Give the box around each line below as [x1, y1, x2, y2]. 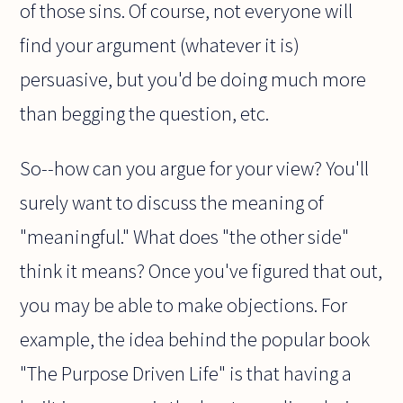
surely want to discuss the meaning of [20, 189, 325, 215]
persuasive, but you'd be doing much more [20, 67, 367, 93]
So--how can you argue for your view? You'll [20, 155, 370, 181]
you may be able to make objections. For [20, 291, 348, 318]
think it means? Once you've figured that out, [20, 257, 383, 283]
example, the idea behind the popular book [20, 326, 371, 352]
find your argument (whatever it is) [20, 32, 300, 58]
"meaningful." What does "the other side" [20, 223, 350, 249]
